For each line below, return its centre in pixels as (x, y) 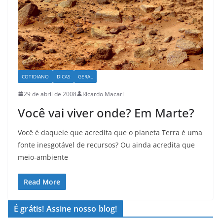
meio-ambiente (43, 157)
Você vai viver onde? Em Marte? (106, 112)
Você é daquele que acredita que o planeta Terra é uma (110, 132)
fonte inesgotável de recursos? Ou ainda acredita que (106, 145)
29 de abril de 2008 (50, 94)
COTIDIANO (35, 76)
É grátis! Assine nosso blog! (66, 208)
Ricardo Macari (103, 94)
